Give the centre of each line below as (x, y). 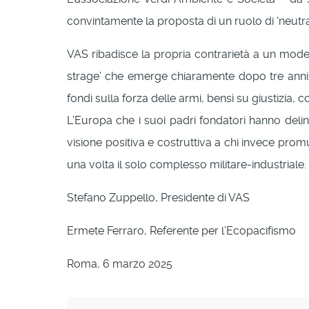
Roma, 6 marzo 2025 (120, 263)
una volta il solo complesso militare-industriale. (187, 164)
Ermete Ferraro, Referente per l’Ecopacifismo (181, 230)
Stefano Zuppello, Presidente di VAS (158, 197)
